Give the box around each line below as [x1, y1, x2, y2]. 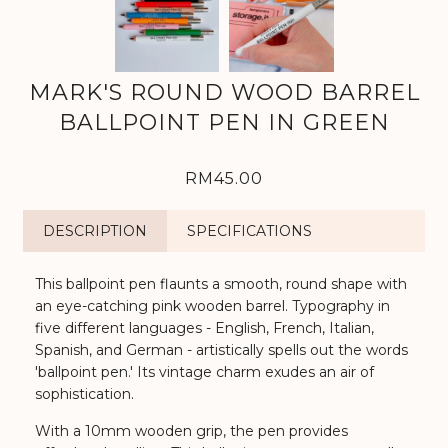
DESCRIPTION [43, 221, 148, 240]
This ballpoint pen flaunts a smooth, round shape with [35, 274, 408, 293]
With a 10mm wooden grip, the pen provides [35, 421, 349, 440]
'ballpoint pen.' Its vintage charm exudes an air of [35, 362, 375, 381]
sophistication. [35, 384, 139, 403]
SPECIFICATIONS [187, 221, 313, 240]
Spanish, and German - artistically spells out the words [35, 340, 409, 359]
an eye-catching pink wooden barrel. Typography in [35, 296, 391, 315]
